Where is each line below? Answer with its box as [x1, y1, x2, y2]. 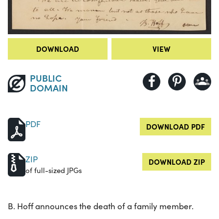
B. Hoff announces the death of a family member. [8, 200, 194, 212]
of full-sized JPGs [25, 165, 82, 175]
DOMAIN [29, 80, 68, 94]
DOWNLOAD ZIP [149, 156, 205, 167]
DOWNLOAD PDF [146, 121, 205, 131]
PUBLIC [29, 70, 62, 84]
